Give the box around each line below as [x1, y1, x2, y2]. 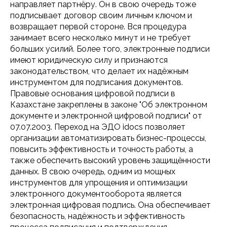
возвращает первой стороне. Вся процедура [10, 21, 186, 31]
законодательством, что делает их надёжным [10, 66, 188, 76]
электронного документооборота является [10, 188, 181, 199]
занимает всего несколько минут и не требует [10, 32, 191, 43]
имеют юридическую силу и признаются [10, 55, 168, 65]
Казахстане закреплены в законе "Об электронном [10, 99, 207, 109]
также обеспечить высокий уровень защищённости [10, 155, 210, 165]
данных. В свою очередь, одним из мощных [10, 166, 175, 176]
